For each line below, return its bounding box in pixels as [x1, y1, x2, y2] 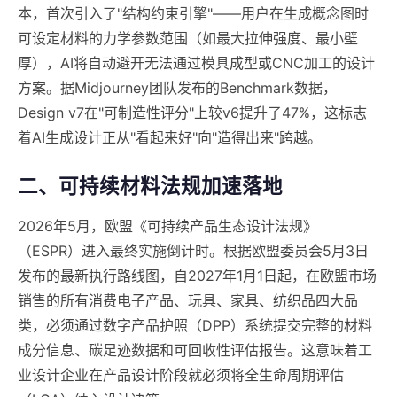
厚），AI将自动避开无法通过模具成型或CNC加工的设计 [18, 54, 375, 73]
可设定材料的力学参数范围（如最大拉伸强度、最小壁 [18, 29, 358, 48]
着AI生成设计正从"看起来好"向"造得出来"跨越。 [18, 128, 322, 147]
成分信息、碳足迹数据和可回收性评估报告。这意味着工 [18, 341, 372, 360]
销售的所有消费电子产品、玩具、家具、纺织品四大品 [18, 292, 358, 310]
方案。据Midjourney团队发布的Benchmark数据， [18, 79, 337, 97]
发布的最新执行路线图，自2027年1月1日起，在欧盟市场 [18, 267, 377, 285]
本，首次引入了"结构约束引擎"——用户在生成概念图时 [18, 4, 369, 23]
